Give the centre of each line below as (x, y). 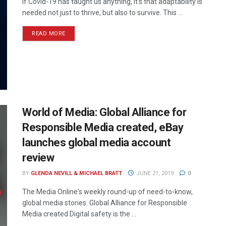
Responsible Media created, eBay (103, 128)
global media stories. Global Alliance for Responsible (105, 203)
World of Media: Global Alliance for (104, 112)
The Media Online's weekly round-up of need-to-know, (107, 192)
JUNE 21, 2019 (154, 174)
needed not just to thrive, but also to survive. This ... (102, 13)
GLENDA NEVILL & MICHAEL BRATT (76, 174)
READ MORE (49, 34)
